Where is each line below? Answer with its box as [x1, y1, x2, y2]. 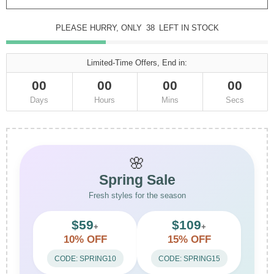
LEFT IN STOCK [158, 23, 219, 32]
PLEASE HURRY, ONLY [55, 23, 144, 32]
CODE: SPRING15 [158, 254, 220, 263]
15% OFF [167, 234, 211, 246]
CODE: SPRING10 [54, 254, 116, 263]
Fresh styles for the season [88, 191, 186, 201]
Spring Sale [98, 172, 176, 188]
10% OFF [63, 234, 107, 246]
